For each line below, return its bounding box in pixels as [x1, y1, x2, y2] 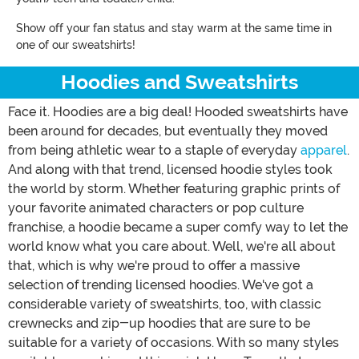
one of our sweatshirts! [16, 38, 135, 51]
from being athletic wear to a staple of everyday [8, 142, 301, 158]
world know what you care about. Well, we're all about [8, 238, 336, 254]
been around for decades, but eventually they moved [8, 123, 328, 139]
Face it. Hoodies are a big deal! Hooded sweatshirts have [8, 103, 348, 119]
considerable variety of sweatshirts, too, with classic [8, 296, 321, 312]
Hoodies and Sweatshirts [61, 70, 298, 94]
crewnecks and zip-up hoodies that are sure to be [8, 315, 310, 331]
